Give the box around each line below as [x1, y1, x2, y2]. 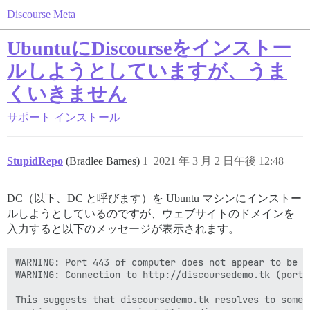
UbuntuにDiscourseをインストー [7, 37, 291, 59]
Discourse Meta [7, 8, 75, 20]
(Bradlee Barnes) [66, 155, 143, 167]
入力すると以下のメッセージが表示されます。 [7, 223, 239, 235]
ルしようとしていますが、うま [7, 60, 287, 82]
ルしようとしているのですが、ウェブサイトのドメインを [7, 208, 295, 219]
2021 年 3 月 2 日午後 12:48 [154, 155, 284, 167]
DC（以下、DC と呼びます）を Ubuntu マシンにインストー [7, 192, 302, 204]
